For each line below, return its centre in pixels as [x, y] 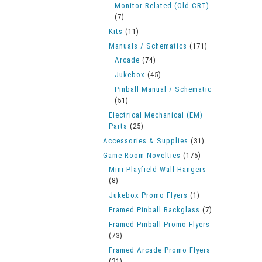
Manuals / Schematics [148, 46]
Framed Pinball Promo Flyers [159, 224]
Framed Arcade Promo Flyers [160, 250]
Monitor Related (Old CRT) [162, 6]
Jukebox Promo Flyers [148, 195]
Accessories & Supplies [146, 141]
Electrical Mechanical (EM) [156, 115]
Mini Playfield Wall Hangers [158, 169]
